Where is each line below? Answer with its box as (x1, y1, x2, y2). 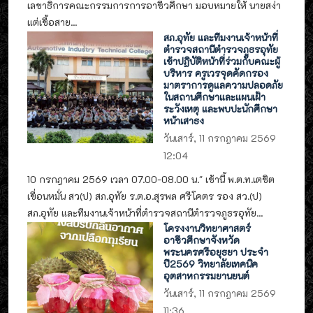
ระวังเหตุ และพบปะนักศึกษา (163, 103, 278, 115)
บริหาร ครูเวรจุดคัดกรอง (163, 67, 269, 80)
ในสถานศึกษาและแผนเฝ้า (163, 91, 266, 103)
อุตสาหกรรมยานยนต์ (163, 270, 250, 282)
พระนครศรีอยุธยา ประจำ (163, 246, 269, 259)
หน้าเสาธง (163, 115, 205, 127)
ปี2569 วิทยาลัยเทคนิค (163, 258, 259, 270)
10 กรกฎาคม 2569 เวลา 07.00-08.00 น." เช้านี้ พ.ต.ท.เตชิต (27, 173, 275, 185)
